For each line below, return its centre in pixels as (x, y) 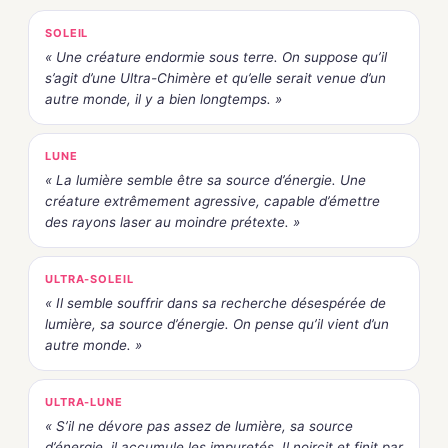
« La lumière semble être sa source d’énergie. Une (205, 179)
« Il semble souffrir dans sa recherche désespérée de (215, 302)
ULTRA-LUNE (84, 401)
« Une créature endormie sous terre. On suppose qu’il (216, 56)
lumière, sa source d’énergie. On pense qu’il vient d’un (217, 323)
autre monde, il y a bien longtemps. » (163, 98)
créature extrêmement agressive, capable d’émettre (212, 200)
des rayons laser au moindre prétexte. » (172, 221)
